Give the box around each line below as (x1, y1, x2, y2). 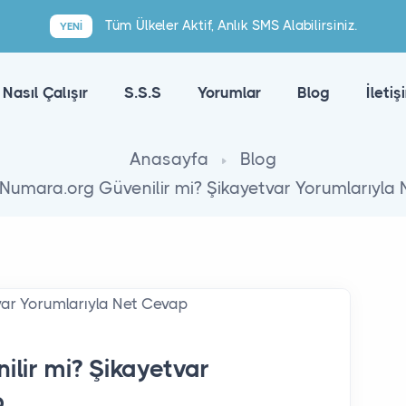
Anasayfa (130, 150, 208, 169)
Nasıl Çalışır (2, 83, 88, 101)
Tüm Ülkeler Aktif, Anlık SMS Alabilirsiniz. (101, 17, 357, 34)
